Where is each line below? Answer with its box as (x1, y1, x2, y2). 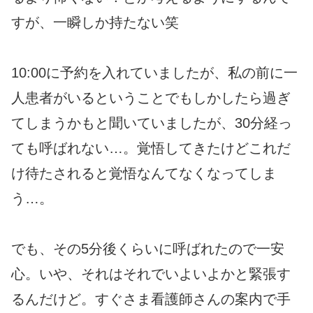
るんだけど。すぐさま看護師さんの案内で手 (11, 291, 291, 307)
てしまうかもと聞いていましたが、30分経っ (11, 115, 292, 131)
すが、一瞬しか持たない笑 (11, 15, 179, 31)
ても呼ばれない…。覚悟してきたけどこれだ (11, 140, 291, 156)
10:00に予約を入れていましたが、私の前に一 (11, 65, 298, 81)
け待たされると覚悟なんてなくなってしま (11, 166, 277, 182)
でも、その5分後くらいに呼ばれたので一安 (11, 241, 284, 257)
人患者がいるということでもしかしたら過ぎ (11, 90, 291, 106)
